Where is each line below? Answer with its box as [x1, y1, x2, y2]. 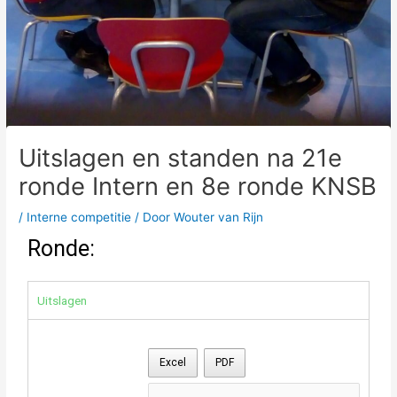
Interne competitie [27, 210, 132, 225]
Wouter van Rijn [174, 210, 264, 225]
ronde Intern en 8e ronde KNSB [19, 171, 378, 202]
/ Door [131, 210, 175, 225]
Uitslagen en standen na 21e [19, 143, 343, 174]
